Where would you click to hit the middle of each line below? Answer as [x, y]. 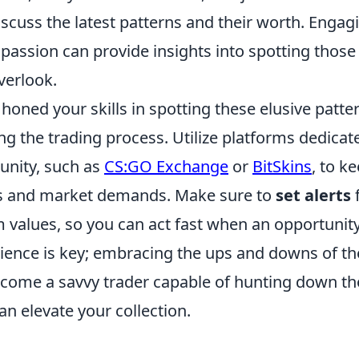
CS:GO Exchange [166, 166]
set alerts [313, 195]
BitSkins [282, 166]
